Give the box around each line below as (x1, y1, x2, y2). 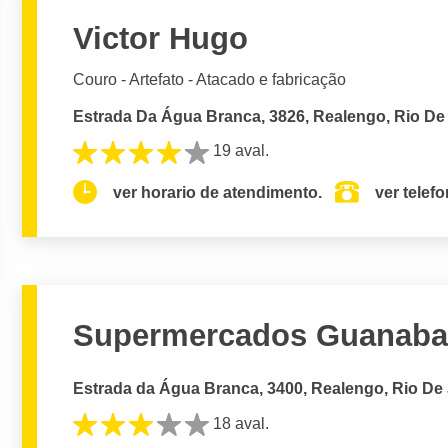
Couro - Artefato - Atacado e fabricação (73, 71, 347, 89)
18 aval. (213, 414, 270, 432)
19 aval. (213, 142, 270, 160)
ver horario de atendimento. (113, 183, 323, 201)
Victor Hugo (73, 21, 249, 57)
